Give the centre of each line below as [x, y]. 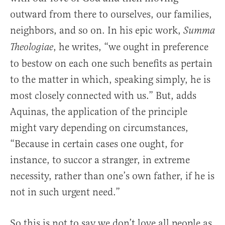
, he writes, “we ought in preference [131, 47]
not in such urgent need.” [65, 192]
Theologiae [32, 48]
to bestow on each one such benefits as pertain [111, 64]
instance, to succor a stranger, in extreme [100, 160]
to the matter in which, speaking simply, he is [110, 80]
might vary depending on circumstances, [99, 128]
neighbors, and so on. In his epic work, [97, 31]
